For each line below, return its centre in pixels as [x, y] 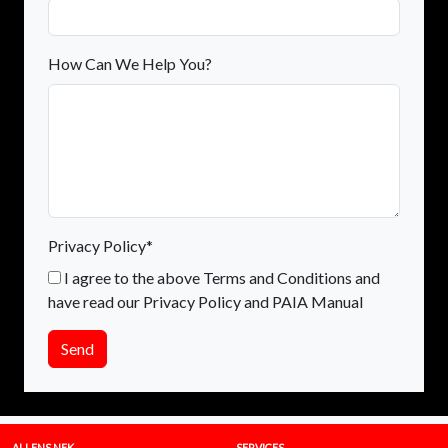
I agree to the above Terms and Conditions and [220, 277]
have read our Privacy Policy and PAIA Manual [205, 301]
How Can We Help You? [130, 63]
